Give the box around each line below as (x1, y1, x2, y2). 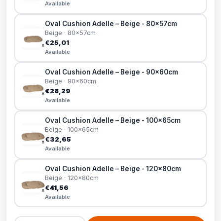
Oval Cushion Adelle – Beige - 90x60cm (45, 68, 178, 76)
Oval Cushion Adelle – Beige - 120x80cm (45, 165, 181, 173)
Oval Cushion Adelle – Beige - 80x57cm (45, 20, 177, 28)
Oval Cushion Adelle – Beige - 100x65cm (45, 116, 181, 124)
